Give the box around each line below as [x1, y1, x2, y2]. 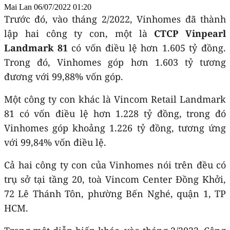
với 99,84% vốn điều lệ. [4, 136, 106, 148]
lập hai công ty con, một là [4, 27, 155, 40]
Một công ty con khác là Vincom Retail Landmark [4, 92, 226, 105]
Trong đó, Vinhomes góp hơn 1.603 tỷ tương [4, 55, 226, 68]
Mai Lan [4, 2, 34, 11]
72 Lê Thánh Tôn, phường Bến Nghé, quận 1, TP [4, 187, 226, 200]
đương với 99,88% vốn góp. [4, 70, 123, 83]
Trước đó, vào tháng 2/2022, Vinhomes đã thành [4, 12, 226, 25]
